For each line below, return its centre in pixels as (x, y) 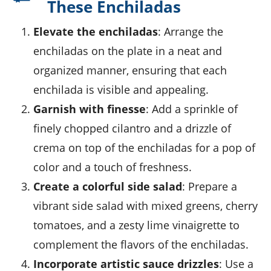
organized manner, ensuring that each (130, 70)
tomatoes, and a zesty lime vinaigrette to (136, 225)
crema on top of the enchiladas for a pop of (144, 148)
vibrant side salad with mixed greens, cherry (145, 206)
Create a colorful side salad (111, 187)
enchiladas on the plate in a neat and (128, 51)
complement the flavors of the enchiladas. (141, 245)
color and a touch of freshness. (113, 167)
